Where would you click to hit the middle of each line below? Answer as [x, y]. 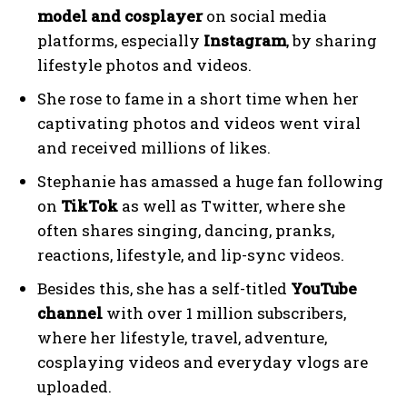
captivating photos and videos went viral [199, 124]
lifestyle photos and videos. [144, 65]
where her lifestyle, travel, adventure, [182, 338]
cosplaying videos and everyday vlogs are [203, 362]
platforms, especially [120, 41]
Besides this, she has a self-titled [164, 289]
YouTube [324, 289]
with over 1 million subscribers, [224, 313]
